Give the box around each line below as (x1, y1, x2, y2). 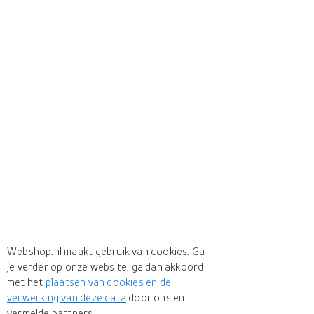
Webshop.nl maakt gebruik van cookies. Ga (7, 245, 205, 257)
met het (7, 275, 46, 288)
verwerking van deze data (7, 291, 126, 303)
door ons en (126, 291, 185, 303)
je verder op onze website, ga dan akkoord (7, 260, 204, 273)
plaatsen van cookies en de (45, 275, 172, 288)
